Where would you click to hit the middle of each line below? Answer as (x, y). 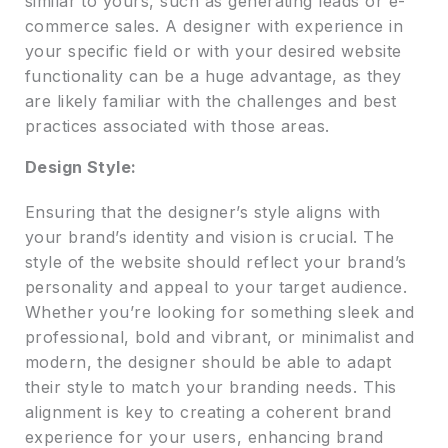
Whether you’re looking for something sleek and (219, 312)
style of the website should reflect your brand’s (215, 262)
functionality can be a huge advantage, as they (213, 76)
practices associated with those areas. (177, 126)
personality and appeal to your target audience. (216, 287)
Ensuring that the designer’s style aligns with (202, 212)
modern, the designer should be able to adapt (208, 362)
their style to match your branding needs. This (210, 387)
